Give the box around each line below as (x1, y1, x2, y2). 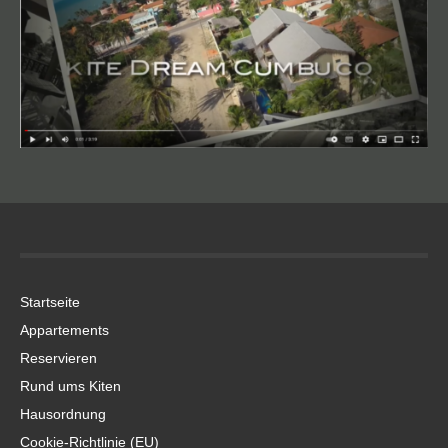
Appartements (20, 322, 109, 339)
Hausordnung (20, 406, 106, 423)
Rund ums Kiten (20, 378, 121, 395)
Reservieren (20, 350, 97, 367)
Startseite (20, 294, 80, 311)
